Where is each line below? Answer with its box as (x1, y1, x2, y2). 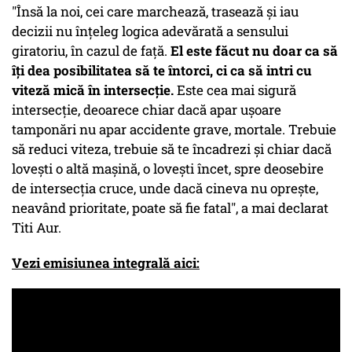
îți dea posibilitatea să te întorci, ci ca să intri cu (12, 61, 312, 80)
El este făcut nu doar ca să (170, 42, 338, 60)
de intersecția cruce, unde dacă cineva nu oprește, (12, 179, 318, 198)
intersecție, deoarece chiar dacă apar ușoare (12, 101, 281, 119)
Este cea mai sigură (174, 81, 296, 100)
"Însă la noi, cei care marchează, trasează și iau (12, 2, 299, 21)
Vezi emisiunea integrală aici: (12, 254, 200, 273)
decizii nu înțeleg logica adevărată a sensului (12, 22, 288, 41)
